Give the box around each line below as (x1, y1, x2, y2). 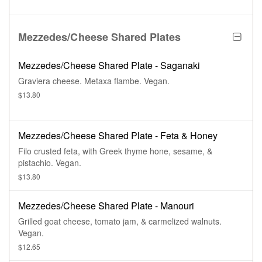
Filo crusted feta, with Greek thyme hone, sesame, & (18, 145, 212, 157)
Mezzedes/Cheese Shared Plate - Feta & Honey (18, 129, 218, 143)
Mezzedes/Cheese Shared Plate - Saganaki (18, 58, 200, 73)
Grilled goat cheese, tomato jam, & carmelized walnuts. (18, 215, 222, 227)
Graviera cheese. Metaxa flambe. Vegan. (144, 75, 170, 87)
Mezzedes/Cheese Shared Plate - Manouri (18, 199, 194, 213)
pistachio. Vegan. (56, 157, 81, 169)
